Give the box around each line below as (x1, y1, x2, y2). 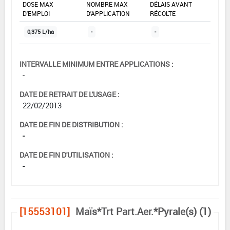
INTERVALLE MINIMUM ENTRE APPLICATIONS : (20, 59, 174, 69)
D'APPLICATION (86, 9, 130, 18)
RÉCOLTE (150, 9, 176, 18)
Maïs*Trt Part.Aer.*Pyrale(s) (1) (75, 205, 211, 219)
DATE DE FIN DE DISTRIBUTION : (20, 120, 123, 130)
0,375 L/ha (27, 28, 54, 36)
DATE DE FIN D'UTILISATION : (20, 150, 113, 160)
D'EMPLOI (23, 9, 50, 18)
